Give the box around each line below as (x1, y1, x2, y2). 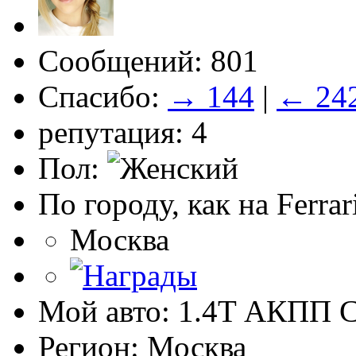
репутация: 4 (38, 115, 207, 150)
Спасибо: (38, 79, 168, 114)
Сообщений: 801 (38, 44, 258, 79)
